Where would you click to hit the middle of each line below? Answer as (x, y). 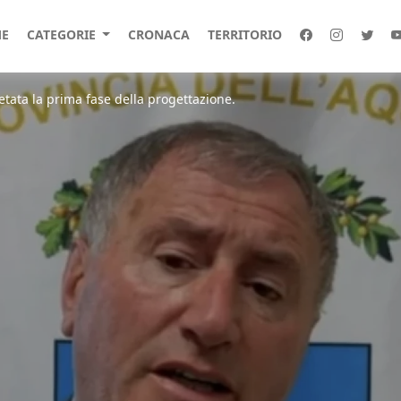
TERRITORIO (244, 34)
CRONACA (158, 34)
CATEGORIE (63, 34)
